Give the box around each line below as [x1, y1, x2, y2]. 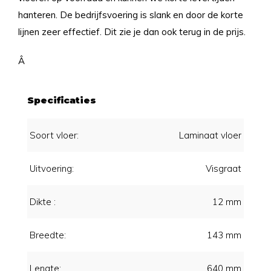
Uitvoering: [30, 163, 74, 174]
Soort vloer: [30, 129, 79, 141]
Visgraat [206, 163, 241, 174]
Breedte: [30, 229, 66, 241]
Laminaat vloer [179, 129, 241, 141]
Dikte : [30, 196, 56, 207]
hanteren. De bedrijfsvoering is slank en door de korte [18, 9, 243, 21]
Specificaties [27, 94, 96, 106]
